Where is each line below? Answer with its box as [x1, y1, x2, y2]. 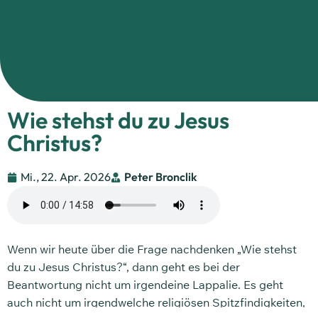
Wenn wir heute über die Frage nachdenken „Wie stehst [7, 242, 297, 257]
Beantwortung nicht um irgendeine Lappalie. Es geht [7, 278, 283, 292]
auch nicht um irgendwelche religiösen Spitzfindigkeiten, [7, 295, 305, 310]
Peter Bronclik [124, 170, 197, 185]
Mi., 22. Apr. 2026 [21, 170, 111, 185]
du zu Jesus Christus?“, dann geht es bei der [7, 260, 240, 275]
